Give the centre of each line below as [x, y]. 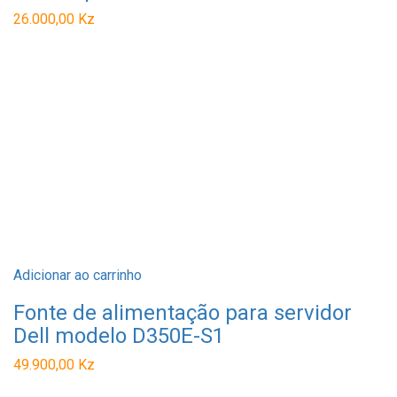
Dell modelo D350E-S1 [119, 335]
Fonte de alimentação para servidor [183, 312]
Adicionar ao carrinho [78, 275]
